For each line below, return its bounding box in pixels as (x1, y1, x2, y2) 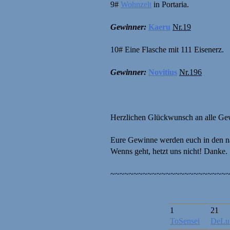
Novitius (148, 67, 177, 76)
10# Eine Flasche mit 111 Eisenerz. (110, 45, 224, 54)
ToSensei (170, 216, 200, 225)
